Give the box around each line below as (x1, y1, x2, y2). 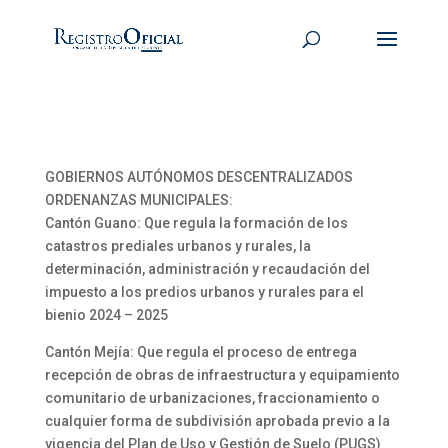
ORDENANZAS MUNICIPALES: (44, 192, 233, 208)
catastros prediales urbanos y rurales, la (44, 238, 311, 254)
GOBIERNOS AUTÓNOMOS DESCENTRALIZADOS (44, 169, 353, 185)
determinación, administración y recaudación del (44, 261, 370, 277)
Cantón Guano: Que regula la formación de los (44, 215, 348, 231)
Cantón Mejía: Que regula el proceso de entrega (44, 344, 357, 360)
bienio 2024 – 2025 (44, 307, 168, 323)
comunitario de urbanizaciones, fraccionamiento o (44, 390, 380, 406)
